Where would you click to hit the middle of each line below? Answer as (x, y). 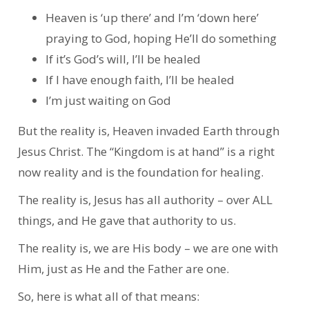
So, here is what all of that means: (110, 297)
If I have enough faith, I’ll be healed (140, 79)
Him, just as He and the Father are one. (124, 269)
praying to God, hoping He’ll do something (161, 38)
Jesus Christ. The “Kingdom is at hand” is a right (146, 152)
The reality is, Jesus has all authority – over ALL (145, 200)
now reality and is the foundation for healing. (142, 172)
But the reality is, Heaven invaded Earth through (148, 131)
